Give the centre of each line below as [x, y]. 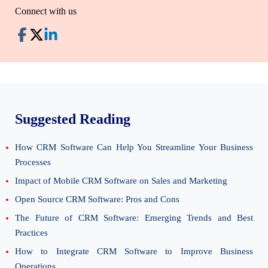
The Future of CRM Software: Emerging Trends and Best [134, 217]
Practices [31, 232]
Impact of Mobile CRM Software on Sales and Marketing [121, 180]
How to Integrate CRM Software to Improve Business [134, 251]
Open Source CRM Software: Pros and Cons [97, 199]
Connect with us [46, 11]
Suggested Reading [73, 119]
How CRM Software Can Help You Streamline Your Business [134, 147]
